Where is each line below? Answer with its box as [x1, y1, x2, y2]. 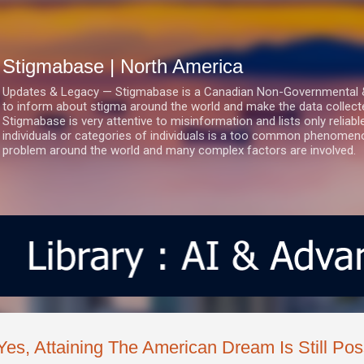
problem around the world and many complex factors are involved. [2, 143, 356, 158]
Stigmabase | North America [2, 55, 243, 77]
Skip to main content [127, 13, 237, 28]
